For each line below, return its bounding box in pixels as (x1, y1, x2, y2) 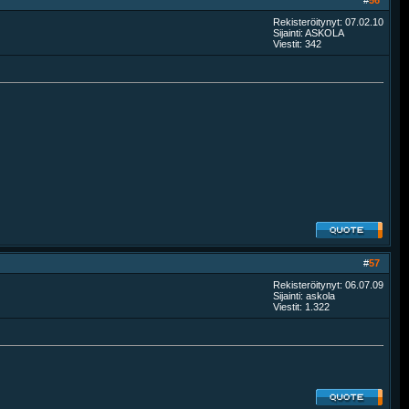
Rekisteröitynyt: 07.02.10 (273, 16, 383, 27)
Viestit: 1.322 (273, 301, 330, 312)
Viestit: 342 (273, 38, 321, 49)
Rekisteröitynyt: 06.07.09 (273, 279, 383, 290)
